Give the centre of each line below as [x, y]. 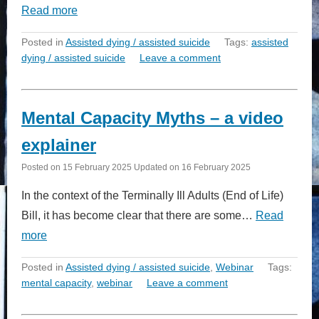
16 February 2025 [216, 167]
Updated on [157, 167]
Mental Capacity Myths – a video [152, 117]
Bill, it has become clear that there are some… [138, 215]
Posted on [42, 167]
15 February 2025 [97, 167]
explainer [59, 145]
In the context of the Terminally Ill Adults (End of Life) [152, 195]
